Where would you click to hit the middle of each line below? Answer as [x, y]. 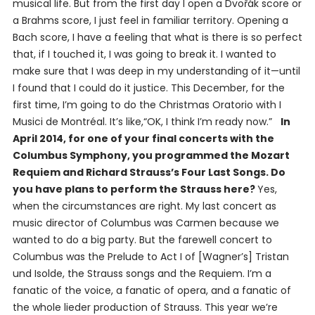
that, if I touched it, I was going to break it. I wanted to [144, 54]
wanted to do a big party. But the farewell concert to [142, 240]
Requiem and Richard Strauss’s [97, 173]
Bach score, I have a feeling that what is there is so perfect [157, 38]
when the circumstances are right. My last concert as [144, 206]
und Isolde [37, 274]
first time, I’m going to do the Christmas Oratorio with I [147, 105]
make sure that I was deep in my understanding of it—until [156, 71]
